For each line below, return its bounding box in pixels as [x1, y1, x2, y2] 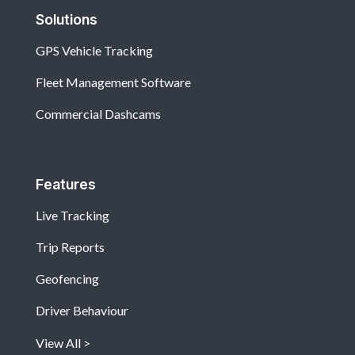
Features [36, 176, 96, 193]
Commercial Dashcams [36, 106, 161, 122]
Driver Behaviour [36, 303, 128, 319]
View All [36, 335, 81, 351]
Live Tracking [36, 208, 109, 223]
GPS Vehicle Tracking [36, 43, 153, 59]
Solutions [36, 11, 97, 29]
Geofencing [36, 271, 99, 287]
